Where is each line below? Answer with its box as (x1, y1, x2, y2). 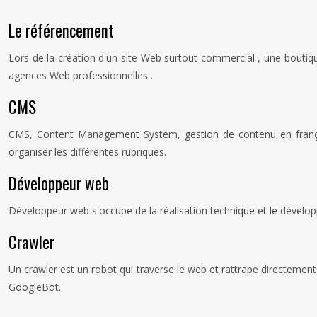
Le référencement (8, 18, 114, 42)
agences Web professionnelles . (8, 69, 153, 82)
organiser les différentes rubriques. (8, 145, 166, 158)
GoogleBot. (8, 280, 61, 294)
